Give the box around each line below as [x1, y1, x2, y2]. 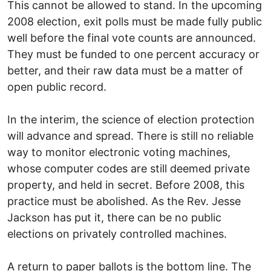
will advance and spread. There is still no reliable [7, 129, 253, 142]
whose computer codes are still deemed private [7, 162, 250, 175]
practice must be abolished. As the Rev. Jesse [7, 194, 241, 207]
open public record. [7, 80, 106, 93]
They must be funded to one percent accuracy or [7, 47, 260, 60]
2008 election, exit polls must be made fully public [7, 15, 262, 28]
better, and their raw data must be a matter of [7, 64, 243, 77]
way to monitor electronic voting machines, [7, 145, 230, 158]
